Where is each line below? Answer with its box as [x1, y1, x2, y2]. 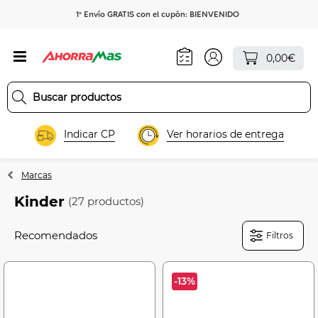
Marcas [21, 169, 52, 180]
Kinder [14, 192, 65, 210]
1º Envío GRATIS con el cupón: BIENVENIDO [76, 9, 239, 19]
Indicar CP [63, 128, 115, 141]
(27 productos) [68, 194, 144, 209]
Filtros [266, 229, 293, 241]
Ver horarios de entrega [166, 128, 284, 141]
